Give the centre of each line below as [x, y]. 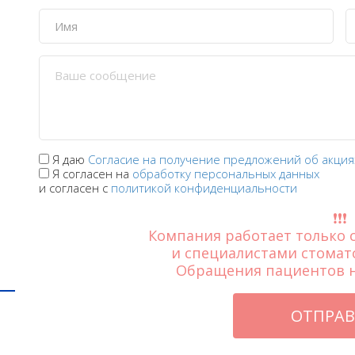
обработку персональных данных [225, 174]
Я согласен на [92, 174]
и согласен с [74, 188]
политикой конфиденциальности [204, 188]
